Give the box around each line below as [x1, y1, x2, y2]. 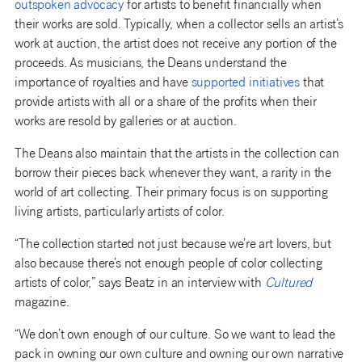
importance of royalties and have [15, 76, 192, 90]
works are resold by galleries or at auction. [15, 115, 237, 129]
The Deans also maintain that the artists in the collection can [15, 147, 339, 162]
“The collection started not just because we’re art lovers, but [15, 238, 331, 252]
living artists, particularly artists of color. [15, 205, 225, 220]
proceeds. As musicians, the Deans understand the [15, 57, 288, 71]
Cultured [264, 276, 313, 291]
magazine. [15, 296, 69, 310]
